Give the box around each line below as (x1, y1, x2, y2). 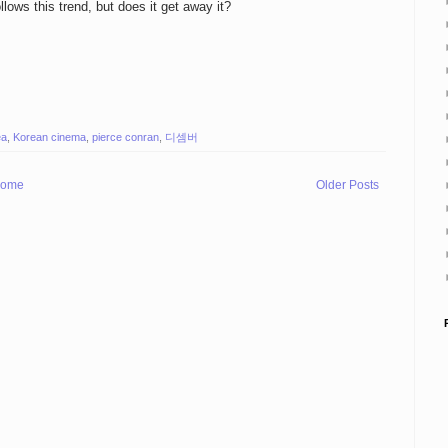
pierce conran (92, 130, 159, 143)
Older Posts (316, 177, 379, 192)
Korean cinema (13, 130, 86, 143)
